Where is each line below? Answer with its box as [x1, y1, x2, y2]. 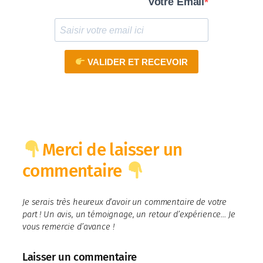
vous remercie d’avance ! [22, 221, 114, 232]
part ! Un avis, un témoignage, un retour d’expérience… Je [22, 208, 235, 220]
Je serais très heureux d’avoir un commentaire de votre [22, 196, 227, 207]
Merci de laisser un [42, 139, 183, 161]
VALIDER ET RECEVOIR [85, 56, 188, 67]
